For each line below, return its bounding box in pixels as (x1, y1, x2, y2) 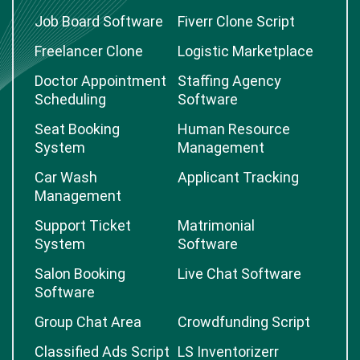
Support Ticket (35, 217, 131, 234)
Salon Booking (35, 265, 125, 282)
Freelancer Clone (35, 43, 143, 59)
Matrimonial (178, 217, 255, 234)
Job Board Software (35, 13, 163, 30)
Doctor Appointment (35, 72, 166, 89)
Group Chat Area (35, 313, 141, 330)
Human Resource (178, 121, 290, 137)
